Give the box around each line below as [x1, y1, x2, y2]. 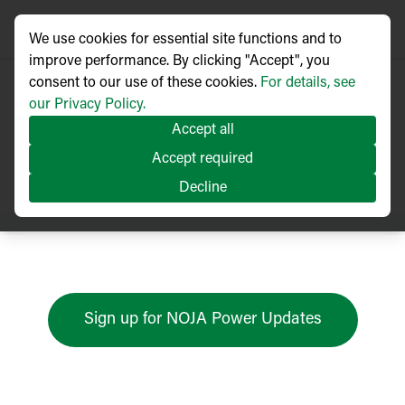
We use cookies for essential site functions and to [29, 33, 342, 47]
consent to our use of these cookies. [29, 76, 260, 90]
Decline [178, 181, 227, 195]
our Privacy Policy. [29, 98, 146, 112]
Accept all [171, 123, 234, 137]
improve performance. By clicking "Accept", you [29, 54, 330, 69]
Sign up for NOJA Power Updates [83, 312, 322, 328]
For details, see [260, 76, 355, 90]
